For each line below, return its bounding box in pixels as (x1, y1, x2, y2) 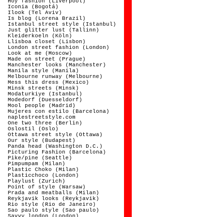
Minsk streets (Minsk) (8, 85, 79, 91)
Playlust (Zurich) (8, 178, 66, 184)
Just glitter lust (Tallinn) (8, 27, 100, 33)
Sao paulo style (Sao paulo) (8, 207, 100, 213)
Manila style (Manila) (8, 68, 79, 74)
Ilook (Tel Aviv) (8, 10, 62, 15)
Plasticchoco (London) (8, 172, 79, 178)
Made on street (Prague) (8, 56, 86, 62)
